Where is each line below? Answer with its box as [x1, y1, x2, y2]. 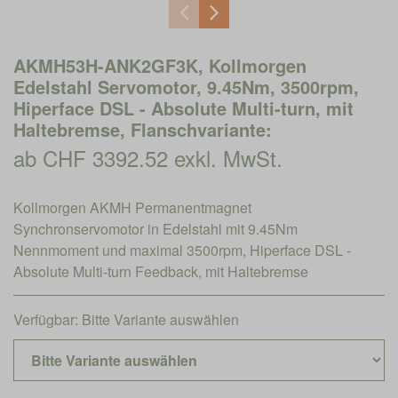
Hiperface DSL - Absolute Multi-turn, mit [13, 95, 354, 121]
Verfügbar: [13, 309, 82, 330]
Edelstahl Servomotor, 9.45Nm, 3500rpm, [13, 74, 359, 99]
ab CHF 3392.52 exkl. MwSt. [13, 142, 283, 173]
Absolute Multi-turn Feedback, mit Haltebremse [13, 261, 308, 282]
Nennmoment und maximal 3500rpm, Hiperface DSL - [13, 240, 351, 260]
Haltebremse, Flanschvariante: [13, 116, 272, 142]
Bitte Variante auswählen [82, 309, 239, 330]
